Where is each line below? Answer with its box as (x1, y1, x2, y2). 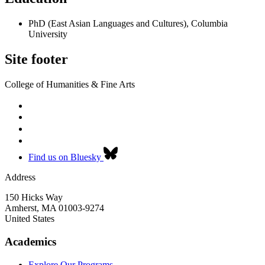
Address (5, 172, 35, 183)
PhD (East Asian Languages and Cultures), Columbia (28, 18, 228, 29)
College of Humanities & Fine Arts (5, 79, 135, 90)
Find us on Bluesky (28, 152, 101, 163)
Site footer (5, 51, 68, 67)
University (28, 29, 67, 40)
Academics (5, 235, 56, 248)
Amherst (5, 203, 37, 214)
